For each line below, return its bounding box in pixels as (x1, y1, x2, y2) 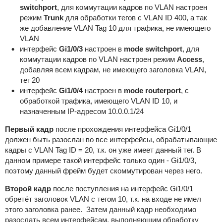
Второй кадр (4, 184, 51, 193)
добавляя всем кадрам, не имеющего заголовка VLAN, (19, 65, 206, 74)
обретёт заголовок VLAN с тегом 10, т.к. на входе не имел (4, 195, 201, 204)
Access (176, 55, 202, 64)
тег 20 (19, 76, 40, 85)
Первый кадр (4, 125, 54, 134)
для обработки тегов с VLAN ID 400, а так (63, 13, 207, 22)
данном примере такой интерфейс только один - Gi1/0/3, (4, 156, 196, 165)
